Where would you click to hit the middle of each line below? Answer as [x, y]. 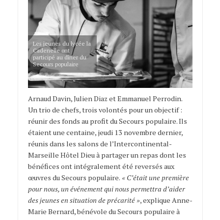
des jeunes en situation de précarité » [84, 200]
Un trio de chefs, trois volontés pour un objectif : [105, 110]
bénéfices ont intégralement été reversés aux [101, 166]
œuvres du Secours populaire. [74, 178]
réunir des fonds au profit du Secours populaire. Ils [107, 121]
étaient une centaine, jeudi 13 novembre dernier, [105, 133]
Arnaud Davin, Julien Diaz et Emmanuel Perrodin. [105, 99]
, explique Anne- [166, 200]
